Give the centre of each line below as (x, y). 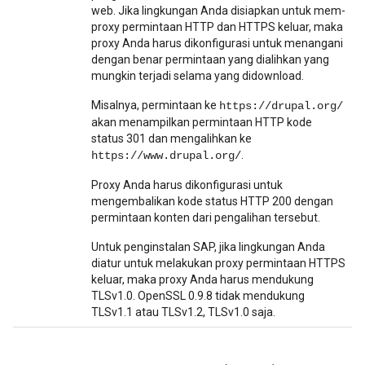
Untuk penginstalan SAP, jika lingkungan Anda (208, 247)
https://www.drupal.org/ (166, 156)
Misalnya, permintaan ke (155, 105)
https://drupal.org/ (281, 106)
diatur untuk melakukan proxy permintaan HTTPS (218, 263)
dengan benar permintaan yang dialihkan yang (210, 59)
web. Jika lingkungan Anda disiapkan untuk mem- (218, 11)
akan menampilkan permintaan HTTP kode (202, 122)
